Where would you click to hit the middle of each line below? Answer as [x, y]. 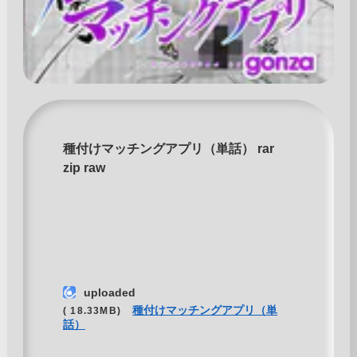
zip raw [84, 168]
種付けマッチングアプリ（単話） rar [168, 149]
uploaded [109, 293]
